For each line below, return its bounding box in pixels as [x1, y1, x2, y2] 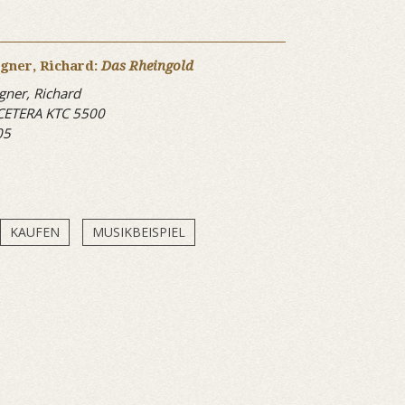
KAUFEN [9, 223, 60, 240]
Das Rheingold [101, 58, 193, 74]
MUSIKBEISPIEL [91, 223, 185, 240]
